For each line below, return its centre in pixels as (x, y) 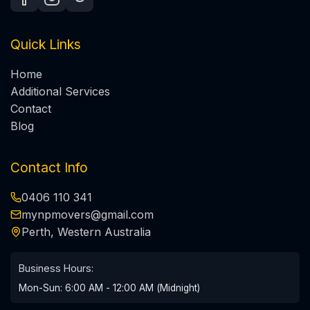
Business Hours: (56, 268)
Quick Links (46, 44)
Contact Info (49, 167)
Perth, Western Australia (86, 231)
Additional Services (60, 91)
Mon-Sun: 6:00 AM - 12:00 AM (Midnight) (109, 288)
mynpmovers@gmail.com (88, 214)
